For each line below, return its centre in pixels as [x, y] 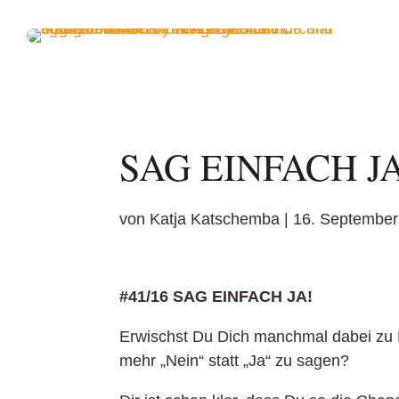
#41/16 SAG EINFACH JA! [216, 297]
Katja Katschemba [215, 219]
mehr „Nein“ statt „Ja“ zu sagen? [235, 361]
